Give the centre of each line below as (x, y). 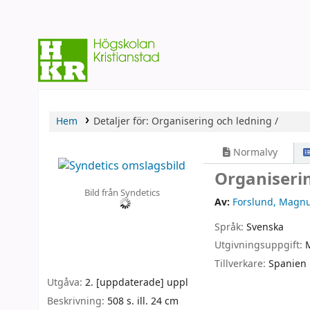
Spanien (288, 264)
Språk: (231, 227)
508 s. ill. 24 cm (143, 301)
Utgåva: (66, 283)
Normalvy (254, 153)
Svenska (265, 227)
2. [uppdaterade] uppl (137, 283)
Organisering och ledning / (215, 122)
